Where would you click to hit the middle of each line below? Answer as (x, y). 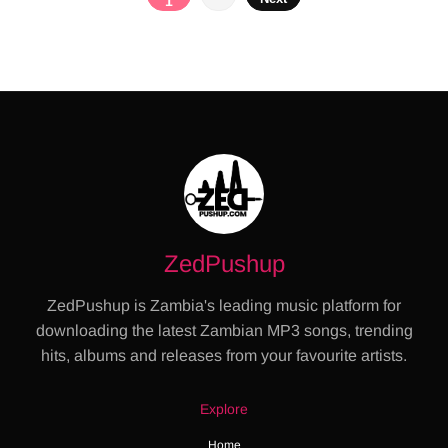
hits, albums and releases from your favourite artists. (224, 356)
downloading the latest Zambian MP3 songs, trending (224, 331)
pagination (195, 27)
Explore (224, 409)
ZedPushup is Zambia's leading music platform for (224, 306)
